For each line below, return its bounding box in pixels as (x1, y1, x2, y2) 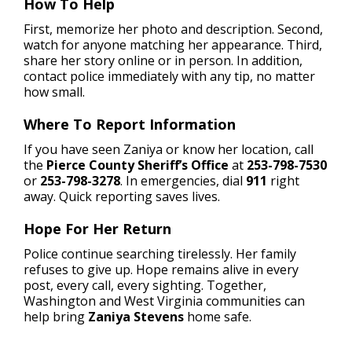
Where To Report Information (24, 114, 236, 134)
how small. (24, 82, 85, 101)
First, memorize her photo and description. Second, (24, 20, 323, 38)
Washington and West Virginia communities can (24, 291, 305, 310)
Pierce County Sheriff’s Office (46, 156, 229, 174)
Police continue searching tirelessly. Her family (24, 244, 296, 262)
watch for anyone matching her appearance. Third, (24, 35, 322, 53)
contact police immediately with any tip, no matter (24, 67, 315, 85)
